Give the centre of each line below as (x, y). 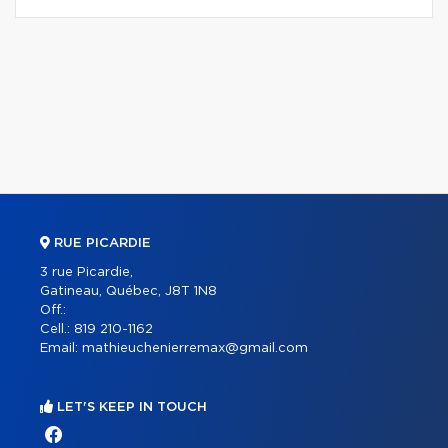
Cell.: (57, 330)
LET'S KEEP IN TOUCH (130, 408)
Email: (61, 349)
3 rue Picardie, (86, 273)
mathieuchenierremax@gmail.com (195, 349)
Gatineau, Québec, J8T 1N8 (128, 292)
